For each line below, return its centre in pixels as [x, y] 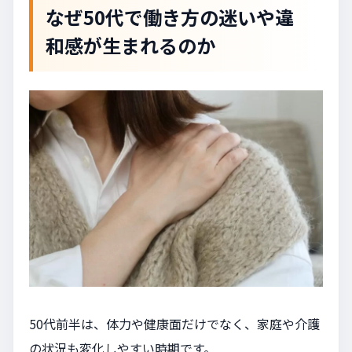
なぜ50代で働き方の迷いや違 [170, 17]
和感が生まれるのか [130, 46]
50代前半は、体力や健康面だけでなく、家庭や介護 [174, 323]
